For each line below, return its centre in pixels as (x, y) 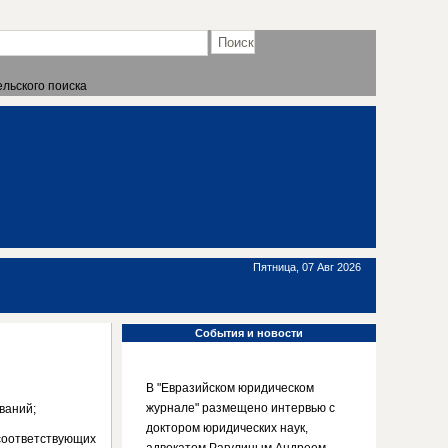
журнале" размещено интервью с (240, 408)
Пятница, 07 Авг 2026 (307, 267)
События (219, 333)
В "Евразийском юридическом (230, 388)
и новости (273, 333)
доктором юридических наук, (227, 428)
